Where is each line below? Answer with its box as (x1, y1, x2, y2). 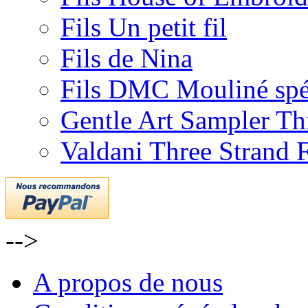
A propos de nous (33, 267, 223, 297)
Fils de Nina (60, 43, 192, 73)
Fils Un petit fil (60, 12, 227, 42)
